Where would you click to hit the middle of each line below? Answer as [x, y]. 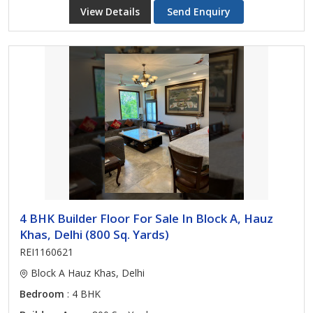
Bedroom [42, 294]
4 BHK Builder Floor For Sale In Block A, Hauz [146, 218]
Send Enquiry [199, 12]
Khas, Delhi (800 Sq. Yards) [94, 234]
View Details [110, 12]
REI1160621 [46, 252]
